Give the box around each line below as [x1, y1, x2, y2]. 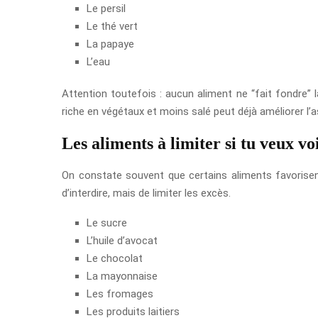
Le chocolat [87, 252, 143, 265]
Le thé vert [87, 20, 138, 33]
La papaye [87, 38, 134, 51]
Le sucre [87, 216, 127, 230]
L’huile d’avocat [87, 234, 158, 248]
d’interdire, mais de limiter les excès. [62, 187, 231, 200]
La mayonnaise [87, 270, 158, 283]
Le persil [87, 2, 126, 16]
